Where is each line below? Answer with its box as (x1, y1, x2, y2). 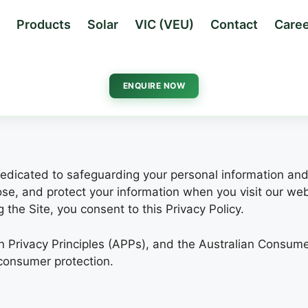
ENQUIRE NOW (122, 80, 186, 91)
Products (16, 17, 71, 32)
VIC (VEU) (134, 17, 194, 32)
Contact (210, 17, 258, 32)
